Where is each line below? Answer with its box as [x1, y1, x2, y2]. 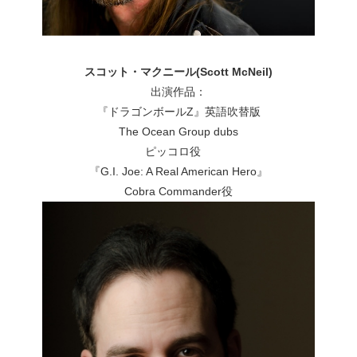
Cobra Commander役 [124, 185, 233, 198]
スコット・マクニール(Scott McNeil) [84, 65, 273, 79]
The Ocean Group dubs [119, 125, 238, 139]
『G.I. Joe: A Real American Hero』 [89, 165, 268, 178]
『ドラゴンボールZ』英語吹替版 [96, 105, 261, 119]
